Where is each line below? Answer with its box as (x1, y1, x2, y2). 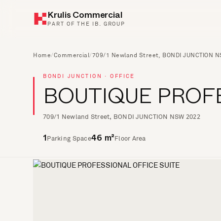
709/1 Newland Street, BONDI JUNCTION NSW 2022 (43, 112, 200, 121)
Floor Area (114, 134, 146, 143)
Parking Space (47, 134, 91, 143)
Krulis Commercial (47, 14, 123, 19)
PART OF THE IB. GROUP (47, 20, 125, 27)
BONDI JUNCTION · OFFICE (43, 73, 135, 79)
